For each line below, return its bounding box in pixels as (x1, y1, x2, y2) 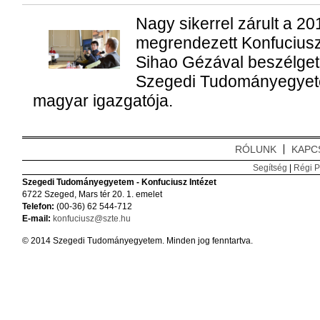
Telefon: (21, 201, 54, 211)
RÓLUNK (234, 144, 276, 155)
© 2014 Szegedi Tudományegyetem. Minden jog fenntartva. (21, 236, 253, 246)
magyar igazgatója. (32, 91, 173, 110)
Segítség (252, 163, 287, 172)
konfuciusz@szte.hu (52, 214, 131, 224)
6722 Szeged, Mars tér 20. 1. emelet (21, 189, 162, 199)
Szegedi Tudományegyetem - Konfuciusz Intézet (21, 177, 216, 187)
